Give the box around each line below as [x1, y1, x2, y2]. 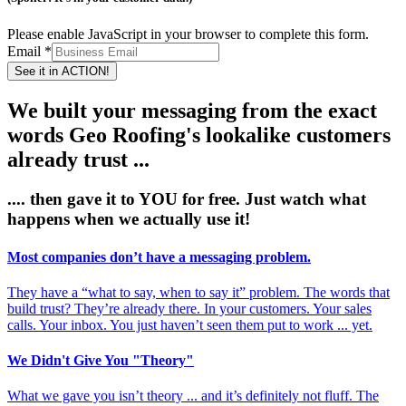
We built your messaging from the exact [7, 98, 377, 122]
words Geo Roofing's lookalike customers [7, 122, 391, 147]
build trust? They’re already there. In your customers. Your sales [7, 300, 372, 316]
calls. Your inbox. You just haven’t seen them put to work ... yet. [7, 316, 372, 333]
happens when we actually [7, 209, 207, 229]
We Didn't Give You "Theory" [7, 353, 194, 369]
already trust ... [7, 147, 150, 171]
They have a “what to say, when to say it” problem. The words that [7, 284, 390, 300]
